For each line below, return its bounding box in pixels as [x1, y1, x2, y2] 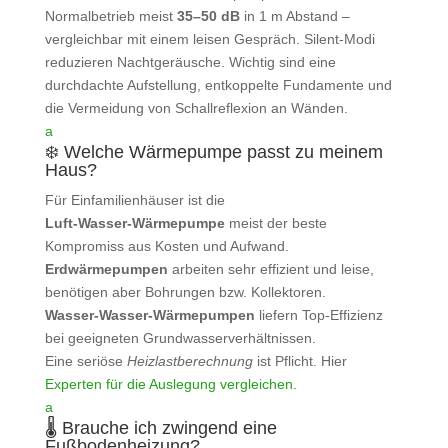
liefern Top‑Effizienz [254, 306, 383, 323]
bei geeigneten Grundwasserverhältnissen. [44, 329, 316, 346]
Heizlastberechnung [126, 352, 253, 369]
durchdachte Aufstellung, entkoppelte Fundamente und [44, 76, 392, 93]
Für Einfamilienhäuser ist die [44, 191, 225, 208]
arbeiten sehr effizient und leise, [167, 260, 374, 277]
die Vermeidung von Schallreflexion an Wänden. [44, 99, 348, 116]
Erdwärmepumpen [44, 260, 168, 277]
